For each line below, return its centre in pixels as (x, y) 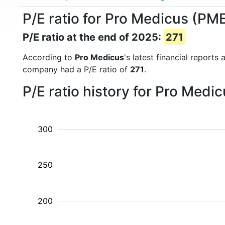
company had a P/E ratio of (76, 69)
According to (49, 57)
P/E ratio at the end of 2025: (93, 37)
